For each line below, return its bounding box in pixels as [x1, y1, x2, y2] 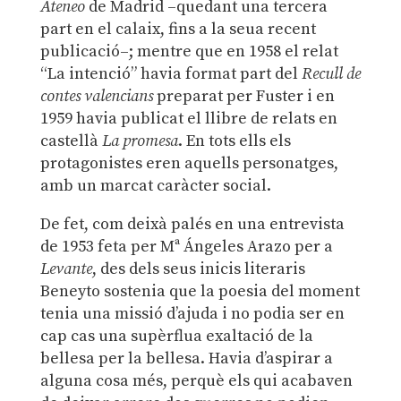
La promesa [101, 131, 178, 152]
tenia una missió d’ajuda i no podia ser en [39, 303, 345, 325]
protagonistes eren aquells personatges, [39, 153, 338, 175]
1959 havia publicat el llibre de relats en [39, 108, 337, 130]
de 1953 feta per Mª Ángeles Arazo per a [39, 236, 333, 258]
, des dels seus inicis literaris [91, 259, 305, 280]
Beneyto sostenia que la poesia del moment [39, 281, 360, 303]
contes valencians [39, 86, 153, 107]
